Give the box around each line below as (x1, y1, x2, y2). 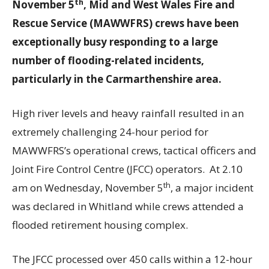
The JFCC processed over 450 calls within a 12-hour (12, 252, 252, 267)
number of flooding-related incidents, (12, 53, 204, 68)
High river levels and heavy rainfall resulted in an (12, 106, 244, 121)
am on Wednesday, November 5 (12, 181, 163, 195)
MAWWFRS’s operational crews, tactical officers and (12, 144, 256, 158)
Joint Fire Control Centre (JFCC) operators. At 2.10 (12, 162, 243, 177)
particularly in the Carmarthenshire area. (12, 72, 222, 86)
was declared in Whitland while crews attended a (12, 199, 244, 214)
